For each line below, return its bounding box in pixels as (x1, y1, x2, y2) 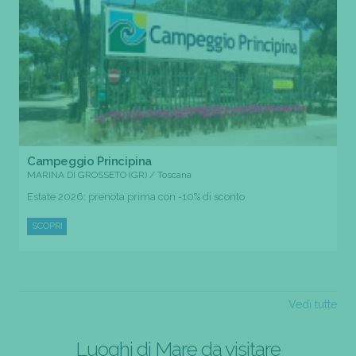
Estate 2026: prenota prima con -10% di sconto (27, 191, 245, 203)
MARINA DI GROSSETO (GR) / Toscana (27, 169, 192, 181)
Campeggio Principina (27, 154, 152, 169)
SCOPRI (32, 221, 63, 232)
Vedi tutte (288, 298, 337, 311)
